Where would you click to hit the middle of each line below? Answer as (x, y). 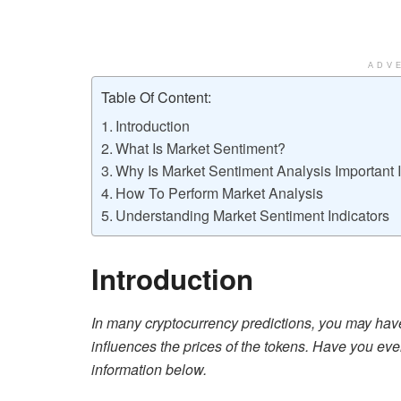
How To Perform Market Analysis (220, 192)
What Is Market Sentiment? (201, 148)
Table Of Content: (156, 97)
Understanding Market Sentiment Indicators (253, 215)
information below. (149, 370)
